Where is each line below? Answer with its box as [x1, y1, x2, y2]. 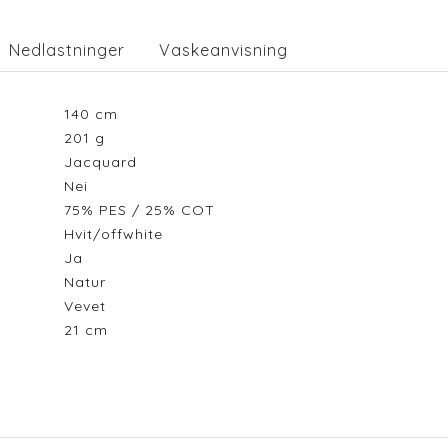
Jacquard [63, 153, 147, 171]
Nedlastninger [9, 40, 125, 60]
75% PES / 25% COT [63, 201, 225, 219]
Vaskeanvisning [159, 40, 288, 60]
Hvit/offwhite [63, 225, 173, 243]
